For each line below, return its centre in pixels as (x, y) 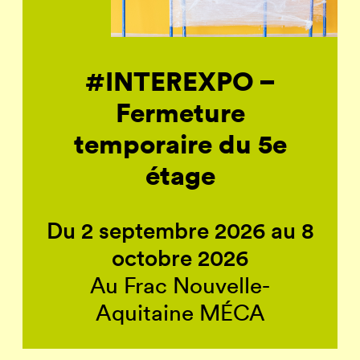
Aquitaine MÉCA (180, 313)
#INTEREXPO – (180, 81)
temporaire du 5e (180, 144)
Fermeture (180, 112)
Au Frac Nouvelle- (180, 286)
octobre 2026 (180, 258)
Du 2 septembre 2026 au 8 (180, 231)
